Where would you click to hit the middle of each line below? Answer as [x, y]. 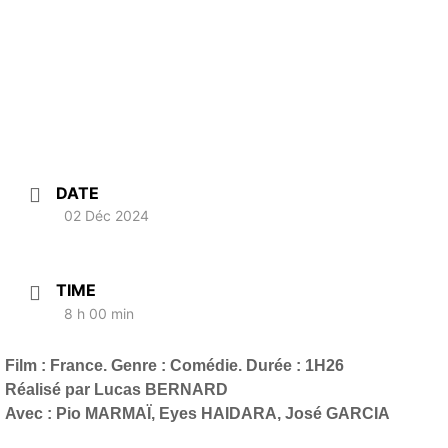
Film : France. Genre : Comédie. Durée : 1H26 [174, 365]
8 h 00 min [99, 313]
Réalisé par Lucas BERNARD [116, 389]
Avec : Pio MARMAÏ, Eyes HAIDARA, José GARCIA [197, 413]
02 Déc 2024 [106, 216]
